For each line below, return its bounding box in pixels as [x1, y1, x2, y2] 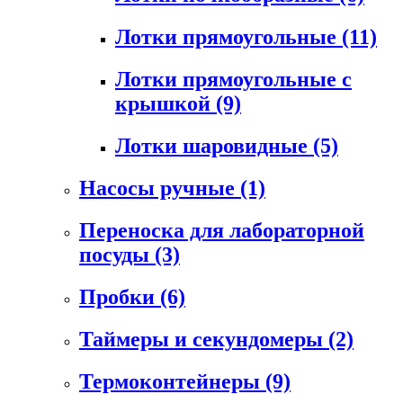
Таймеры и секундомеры [79, 327, 328, 351]
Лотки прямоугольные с [115, 67, 352, 92]
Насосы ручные [79, 176, 240, 200]
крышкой [115, 92, 216, 116]
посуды [79, 242, 155, 266]
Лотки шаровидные [115, 134, 313, 158]
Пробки [79, 284, 160, 309]
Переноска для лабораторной [79, 218, 364, 242]
